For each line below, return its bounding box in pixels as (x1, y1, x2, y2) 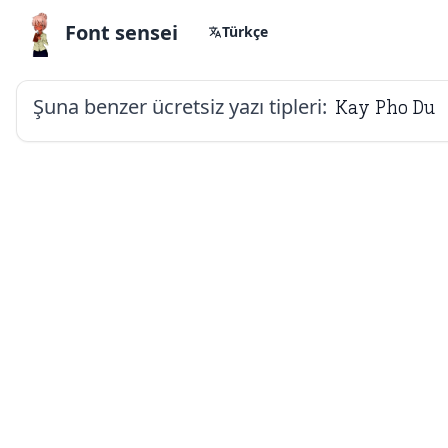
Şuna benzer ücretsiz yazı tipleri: (33, 93, 327, 120)
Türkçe (222, 22, 268, 41)
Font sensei (65, 19, 178, 46)
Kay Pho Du (335, 96, 435, 118)
